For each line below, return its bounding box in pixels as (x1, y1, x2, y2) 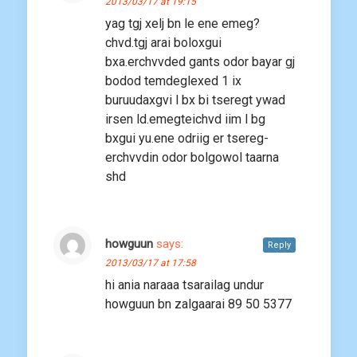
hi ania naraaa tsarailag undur (105, 277, 264, 293)
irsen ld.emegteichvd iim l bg (105, 112, 265, 127)
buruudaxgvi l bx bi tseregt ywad (105, 92, 285, 108)
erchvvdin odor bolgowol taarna (105, 150, 279, 166)
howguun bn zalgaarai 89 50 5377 (105, 296, 292, 312)
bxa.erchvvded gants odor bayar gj (105, 54, 295, 70)
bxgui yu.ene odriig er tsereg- (105, 131, 269, 147)
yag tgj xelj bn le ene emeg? (105, 16, 260, 32)
